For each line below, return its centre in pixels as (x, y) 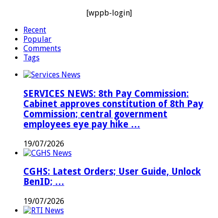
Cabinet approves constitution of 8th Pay (113, 104)
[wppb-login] (109, 13)
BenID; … (44, 182)
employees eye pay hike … (82, 124)
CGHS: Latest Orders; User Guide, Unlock (112, 172)
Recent (35, 30)
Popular (37, 39)
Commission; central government (95, 114)
